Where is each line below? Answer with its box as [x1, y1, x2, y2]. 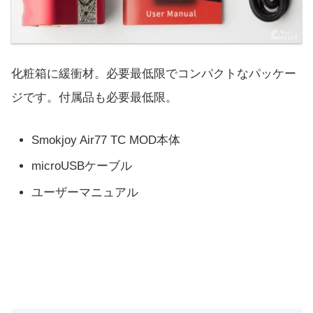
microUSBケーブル [31, 159, 133, 173]
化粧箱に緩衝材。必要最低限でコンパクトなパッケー [11, 66, 296, 80]
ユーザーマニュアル [31, 185, 139, 199]
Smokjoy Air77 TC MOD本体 [31, 133, 181, 147]
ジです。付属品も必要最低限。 [11, 90, 177, 104]
